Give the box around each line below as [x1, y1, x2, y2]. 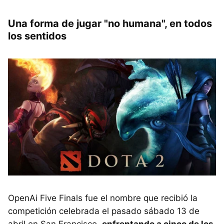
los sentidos [8, 30, 66, 42]
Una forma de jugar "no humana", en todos [8, 17, 212, 30]
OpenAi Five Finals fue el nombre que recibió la [8, 193, 197, 203]
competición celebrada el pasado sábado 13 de [8, 206, 199, 216]
